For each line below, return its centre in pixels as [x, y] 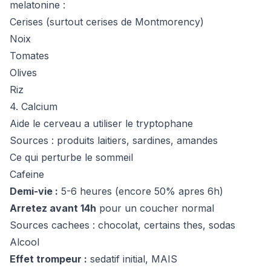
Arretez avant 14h [53, 208]
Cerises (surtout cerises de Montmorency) [107, 22]
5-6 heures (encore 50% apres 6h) [141, 191]
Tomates [29, 56]
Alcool [24, 242]
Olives [23, 73]
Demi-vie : [34, 191]
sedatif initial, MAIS [132, 259]
